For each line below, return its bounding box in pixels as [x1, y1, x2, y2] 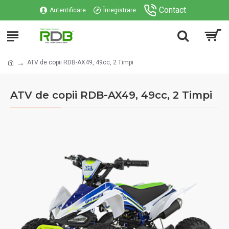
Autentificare [49, 7, 86, 14]
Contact [158, 5, 186, 15]
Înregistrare [103, 7, 136, 14]
